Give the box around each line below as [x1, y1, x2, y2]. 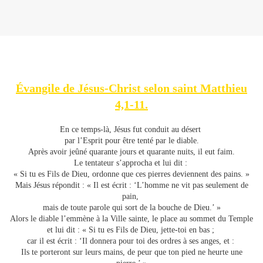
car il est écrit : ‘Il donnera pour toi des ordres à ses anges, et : [26, 237, 237, 246]
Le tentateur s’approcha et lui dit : [73, 159, 190, 168]
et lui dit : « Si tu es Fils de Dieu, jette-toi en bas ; [46, 225, 217, 235]
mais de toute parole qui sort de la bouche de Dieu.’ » [42, 203, 221, 213]
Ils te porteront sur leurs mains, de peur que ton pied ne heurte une [21, 248, 242, 257]
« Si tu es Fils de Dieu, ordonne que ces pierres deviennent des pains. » [14, 170, 249, 179]
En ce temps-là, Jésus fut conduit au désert [60, 125, 203, 134]
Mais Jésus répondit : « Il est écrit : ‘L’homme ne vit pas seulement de [15, 181, 248, 190]
